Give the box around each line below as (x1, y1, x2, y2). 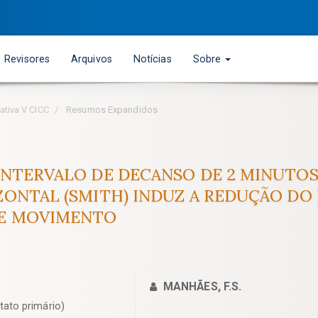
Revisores (4, 53, 50, 65)
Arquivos (71, 53, 112, 65)
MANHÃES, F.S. (163, 280, 242, 293)
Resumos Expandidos (64, 104, 158, 115)
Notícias (133, 53, 172, 65)
